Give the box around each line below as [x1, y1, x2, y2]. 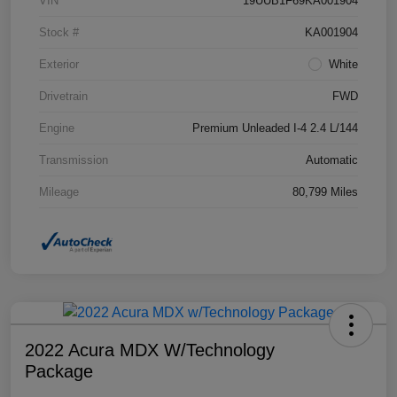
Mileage [39, 185, 79, 199]
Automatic [306, 153, 358, 167]
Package [25, 361, 93, 381]
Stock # [39, 26, 79, 40]
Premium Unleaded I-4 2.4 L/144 [192, 121, 358, 136]
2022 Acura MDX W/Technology [25, 339, 275, 360]
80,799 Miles [292, 185, 358, 199]
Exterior [39, 58, 79, 72]
